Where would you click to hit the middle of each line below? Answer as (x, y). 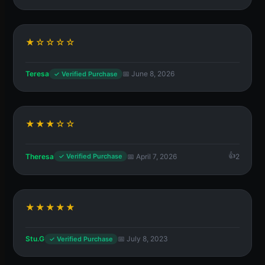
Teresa (37, 74)
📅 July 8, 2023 (143, 239)
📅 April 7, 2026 (152, 156)
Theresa (40, 156)
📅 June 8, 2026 (148, 74)
